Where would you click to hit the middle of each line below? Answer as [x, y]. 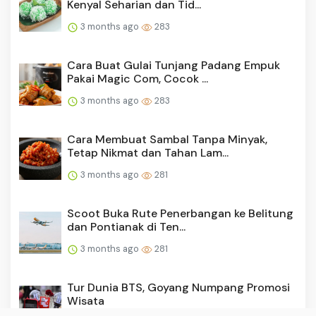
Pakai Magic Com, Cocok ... [138, 79]
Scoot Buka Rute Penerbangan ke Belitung [180, 214]
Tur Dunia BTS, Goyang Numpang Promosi [178, 288]
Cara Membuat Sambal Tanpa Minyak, [167, 140]
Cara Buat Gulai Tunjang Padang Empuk [174, 66]
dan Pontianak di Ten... [126, 227]
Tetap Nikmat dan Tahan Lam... [148, 153]
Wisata [86, 301]
